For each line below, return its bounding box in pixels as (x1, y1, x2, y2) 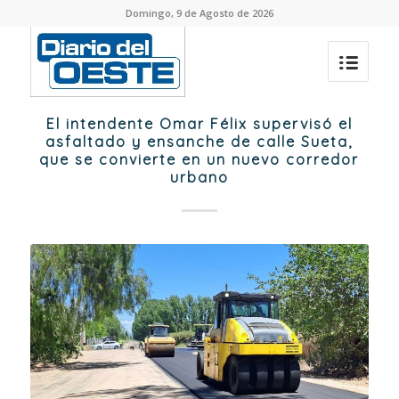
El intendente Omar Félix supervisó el (45, 115, 353, 133)
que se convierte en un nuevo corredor (39, 151, 360, 168)
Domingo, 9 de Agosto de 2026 (125, 6, 273, 20)
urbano (169, 168, 229, 186)
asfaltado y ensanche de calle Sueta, (45, 133, 354, 151)
